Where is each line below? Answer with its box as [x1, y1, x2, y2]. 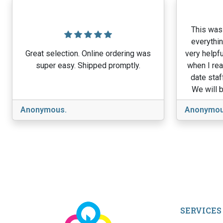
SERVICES [180, 205, 222, 216]
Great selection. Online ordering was [25, 49, 151, 58]
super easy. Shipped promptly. [36, 61, 140, 70]
